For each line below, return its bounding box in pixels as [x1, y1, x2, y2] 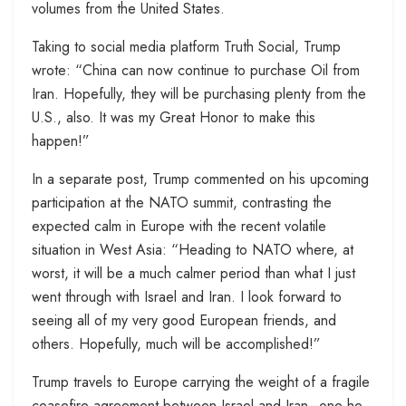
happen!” [32, 130, 90, 152]
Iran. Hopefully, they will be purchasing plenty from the [32, 83, 366, 105]
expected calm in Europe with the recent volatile [32, 216, 326, 237]
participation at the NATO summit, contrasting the [32, 192, 332, 214]
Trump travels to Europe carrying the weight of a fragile [32, 372, 370, 393]
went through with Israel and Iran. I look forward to [32, 286, 342, 308]
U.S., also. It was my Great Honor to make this [32, 107, 315, 129]
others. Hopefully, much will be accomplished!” [32, 333, 321, 355]
